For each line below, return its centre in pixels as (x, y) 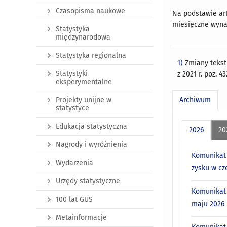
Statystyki (72, 74)
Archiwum (195, 100)
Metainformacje (81, 218)
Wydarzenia (74, 163)
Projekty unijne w (84, 100)
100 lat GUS (74, 200)
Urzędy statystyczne (88, 181)
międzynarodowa (83, 37)
